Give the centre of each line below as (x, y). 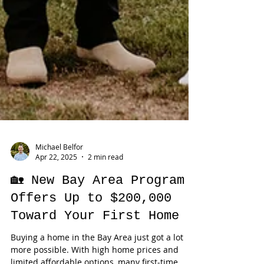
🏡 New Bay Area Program (98, 204)
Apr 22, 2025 (56, 180)
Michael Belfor (59, 170)
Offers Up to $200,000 (91, 222)
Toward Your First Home (95, 240)
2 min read (105, 180)
